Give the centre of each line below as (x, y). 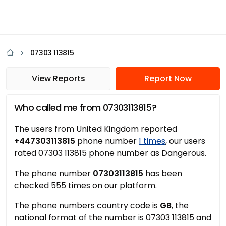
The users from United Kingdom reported (96, 129)
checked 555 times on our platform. (86, 185)
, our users (185, 141)
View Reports (58, 78)
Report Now (168, 78)
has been (163, 173)
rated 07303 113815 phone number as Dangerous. (110, 153)
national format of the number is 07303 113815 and (113, 218)
